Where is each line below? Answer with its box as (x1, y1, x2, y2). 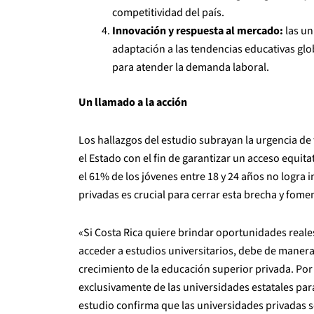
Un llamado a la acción (78, 94, 187, 110)
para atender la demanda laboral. (112, 59, 269, 75)
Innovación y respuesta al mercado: (112, 22, 283, 39)
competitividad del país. (112, 4, 224, 20)
